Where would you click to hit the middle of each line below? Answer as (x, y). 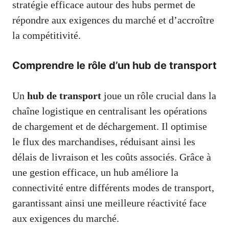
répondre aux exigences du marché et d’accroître (113, 20)
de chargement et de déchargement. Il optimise (110, 127)
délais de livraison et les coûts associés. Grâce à (112, 157)
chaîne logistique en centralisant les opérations (110, 111)
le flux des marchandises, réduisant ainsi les (104, 142)
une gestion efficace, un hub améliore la (95, 173)
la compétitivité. (47, 36)
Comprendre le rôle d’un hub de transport (114, 66)
